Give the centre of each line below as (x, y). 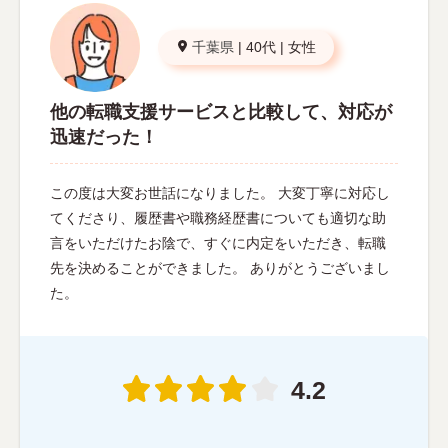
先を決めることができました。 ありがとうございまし (220, 268)
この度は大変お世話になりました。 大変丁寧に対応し (220, 193)
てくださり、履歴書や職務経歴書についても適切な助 (218, 218)
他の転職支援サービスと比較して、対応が (221, 112)
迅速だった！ (104, 137)
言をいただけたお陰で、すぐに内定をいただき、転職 (218, 243)
